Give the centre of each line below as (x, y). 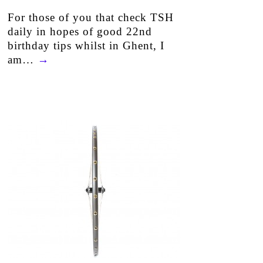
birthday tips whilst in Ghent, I (86, 45)
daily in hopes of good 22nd (80, 31)
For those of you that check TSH (90, 17)
